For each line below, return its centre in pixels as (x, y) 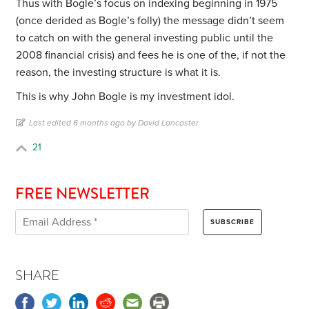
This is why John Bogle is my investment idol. (126, 97)
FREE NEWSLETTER (83, 194)
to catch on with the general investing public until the (145, 38)
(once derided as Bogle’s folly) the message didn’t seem (150, 21)
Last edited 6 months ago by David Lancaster (114, 123)
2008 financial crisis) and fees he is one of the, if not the (151, 56)
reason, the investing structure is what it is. (119, 73)
